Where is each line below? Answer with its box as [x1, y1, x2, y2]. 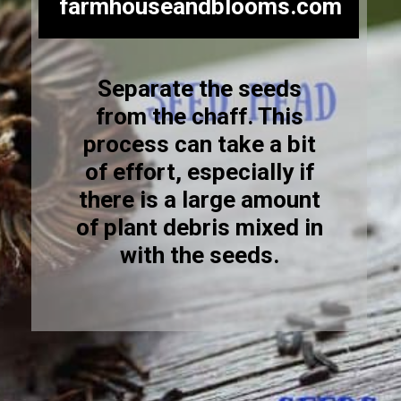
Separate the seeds [97, 74, 302, 102]
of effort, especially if [84, 158, 314, 185]
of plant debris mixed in [75, 213, 323, 241]
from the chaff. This [95, 102, 303, 130]
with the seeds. [119, 241, 279, 269]
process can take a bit [82, 130, 316, 158]
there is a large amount [78, 185, 320, 213]
